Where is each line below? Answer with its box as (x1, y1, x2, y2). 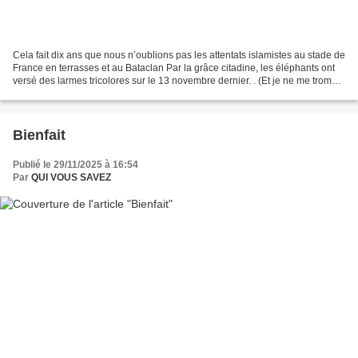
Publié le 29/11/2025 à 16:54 (13, 158, 138, 170)
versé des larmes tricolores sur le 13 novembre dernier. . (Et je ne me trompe (13, 74, 343, 86)
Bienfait (13, 126, 66, 143)
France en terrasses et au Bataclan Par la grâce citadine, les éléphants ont (13, 62, 335, 74)
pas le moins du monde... (13, 87, 121, 99)
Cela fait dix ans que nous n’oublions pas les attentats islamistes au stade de (13, 49, 345, 61)
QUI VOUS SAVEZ (31, 171, 111, 183)
